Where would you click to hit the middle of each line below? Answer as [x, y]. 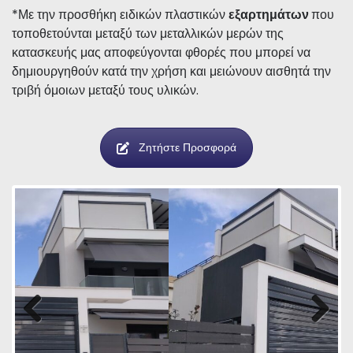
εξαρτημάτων [270, 15]
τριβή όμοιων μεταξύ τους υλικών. [105, 91]
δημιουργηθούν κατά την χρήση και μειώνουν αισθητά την [171, 72]
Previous [49, 335]
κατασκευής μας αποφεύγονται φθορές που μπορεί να [161, 53]
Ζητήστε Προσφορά [188, 148]
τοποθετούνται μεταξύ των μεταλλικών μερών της [148, 34]
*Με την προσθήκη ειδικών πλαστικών [120, 15]
